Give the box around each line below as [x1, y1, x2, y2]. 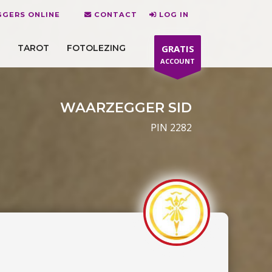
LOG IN [159, 10, 189, 19]
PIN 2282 [151, 121, 192, 134]
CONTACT [94, 10, 137, 19]
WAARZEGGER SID [60, 99, 192, 116]
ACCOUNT [160, 56, 195, 66]
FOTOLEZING [67, 42, 126, 53]
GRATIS [161, 42, 194, 55]
